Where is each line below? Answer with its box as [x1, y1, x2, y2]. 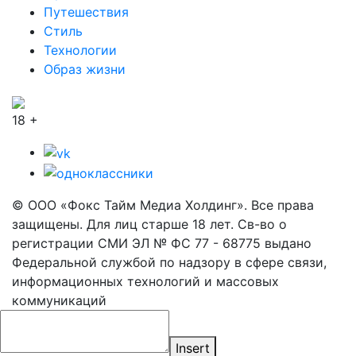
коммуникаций [12, 292, 106, 309]
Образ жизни [44, 60, 126, 77]
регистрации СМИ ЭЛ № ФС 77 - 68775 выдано [12, 235, 311, 252]
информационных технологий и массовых [12, 273, 279, 290]
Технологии [44, 41, 117, 58]
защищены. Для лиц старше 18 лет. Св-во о [12, 216, 287, 233]
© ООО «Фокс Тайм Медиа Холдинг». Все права [12, 197, 314, 214]
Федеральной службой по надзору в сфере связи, [12, 254, 327, 271]
